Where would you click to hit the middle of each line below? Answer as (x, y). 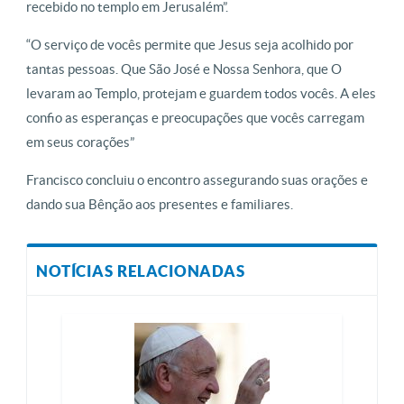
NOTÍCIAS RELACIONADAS (141, 271)
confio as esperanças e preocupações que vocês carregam (195, 117)
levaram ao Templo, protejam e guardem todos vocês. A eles (201, 93)
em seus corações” (80, 142)
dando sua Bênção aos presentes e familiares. (161, 204)
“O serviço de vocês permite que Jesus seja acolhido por (190, 44)
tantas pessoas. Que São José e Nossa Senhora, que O (184, 69)
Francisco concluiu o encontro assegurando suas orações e (197, 179)
